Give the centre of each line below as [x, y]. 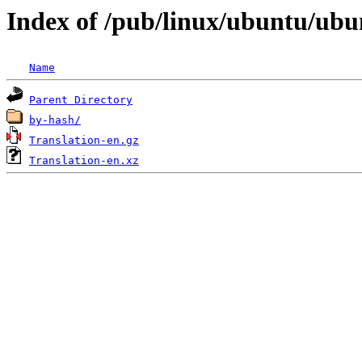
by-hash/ [55, 120]
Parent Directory [81, 100]
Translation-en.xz [84, 161]
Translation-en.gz [84, 141]
